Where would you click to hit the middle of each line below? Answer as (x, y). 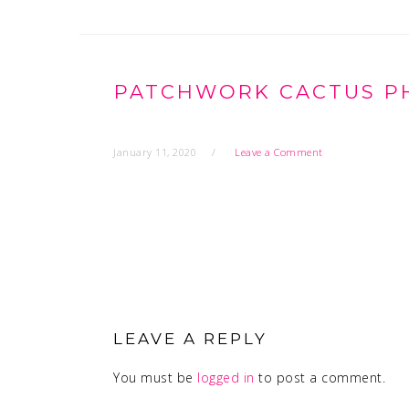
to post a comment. (320, 378)
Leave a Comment (279, 152)
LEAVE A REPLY (190, 339)
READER (157, 296)
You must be (155, 378)
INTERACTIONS (195, 322)
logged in (226, 378)
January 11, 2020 (155, 152)
